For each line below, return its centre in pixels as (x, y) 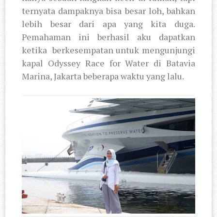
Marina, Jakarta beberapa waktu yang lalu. (103, 76)
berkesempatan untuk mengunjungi (124, 50)
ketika (36, 50)
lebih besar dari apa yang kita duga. (108, 23)
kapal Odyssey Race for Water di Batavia (108, 63)
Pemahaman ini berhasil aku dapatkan (108, 37)
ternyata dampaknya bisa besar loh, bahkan (108, 10)
